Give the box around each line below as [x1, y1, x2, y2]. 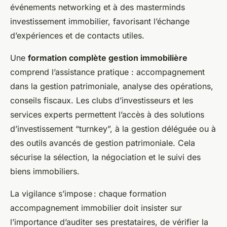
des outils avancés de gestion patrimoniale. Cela [10, 138, 195, 148]
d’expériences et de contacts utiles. [10, 30, 144, 41]
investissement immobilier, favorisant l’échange [10, 16, 190, 26]
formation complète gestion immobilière [28, 53, 187, 63]
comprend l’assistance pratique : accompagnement [10, 67, 205, 77]
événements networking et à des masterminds [10, 2, 185, 12]
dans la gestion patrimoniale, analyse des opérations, [10, 81, 213, 91]
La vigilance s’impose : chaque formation [10, 188, 166, 199]
